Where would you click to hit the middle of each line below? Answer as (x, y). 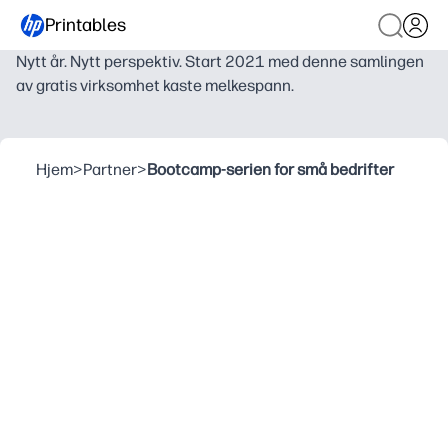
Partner (110, 169)
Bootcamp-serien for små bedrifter (270, 169)
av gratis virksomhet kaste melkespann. (155, 85)
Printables (85, 24)
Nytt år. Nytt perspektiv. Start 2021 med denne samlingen (220, 61)
